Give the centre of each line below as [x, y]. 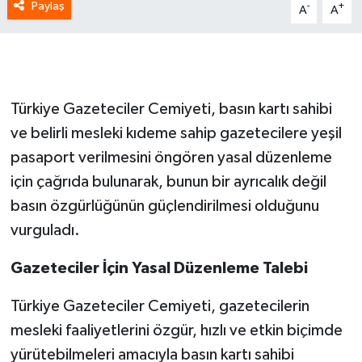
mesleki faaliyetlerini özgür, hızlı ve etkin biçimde [176, 331]
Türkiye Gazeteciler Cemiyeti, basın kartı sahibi [171, 109]
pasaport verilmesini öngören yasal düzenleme [171, 158]
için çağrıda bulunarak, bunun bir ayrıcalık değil [168, 182]
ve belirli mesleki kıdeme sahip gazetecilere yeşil [176, 134]
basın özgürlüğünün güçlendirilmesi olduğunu [164, 206]
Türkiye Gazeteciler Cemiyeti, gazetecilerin [160, 307]
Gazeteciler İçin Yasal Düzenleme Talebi [159, 269]
